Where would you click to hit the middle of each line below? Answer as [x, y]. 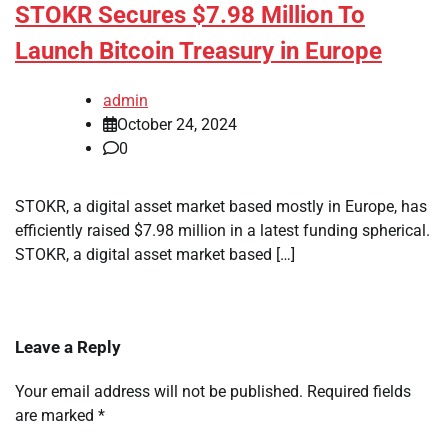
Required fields [359, 392]
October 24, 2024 [177, 125]
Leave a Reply [68, 347]
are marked [56, 416]
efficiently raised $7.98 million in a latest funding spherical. [222, 231]
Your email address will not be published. [159, 392]
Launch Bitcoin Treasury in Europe [198, 51]
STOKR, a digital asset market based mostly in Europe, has [221, 207]
